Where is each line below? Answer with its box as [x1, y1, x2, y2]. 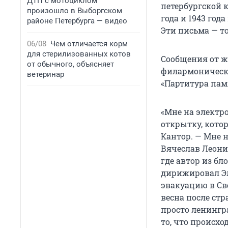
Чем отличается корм [50, 39, 128, 48]
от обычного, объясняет [27, 60, 114, 69]
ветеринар [27, 70, 64, 79]
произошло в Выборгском [27, 6, 122, 15]
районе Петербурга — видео [27, 16, 127, 25]
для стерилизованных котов [27, 49, 131, 59]
